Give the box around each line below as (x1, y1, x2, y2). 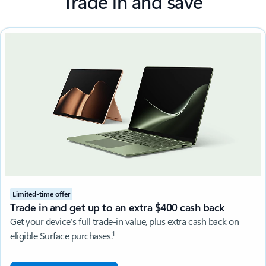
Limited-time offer (12, 188, 70, 198)
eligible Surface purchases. (10, 229, 113, 242)
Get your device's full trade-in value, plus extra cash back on (10, 214, 239, 227)
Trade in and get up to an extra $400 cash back (10, 199, 224, 214)
